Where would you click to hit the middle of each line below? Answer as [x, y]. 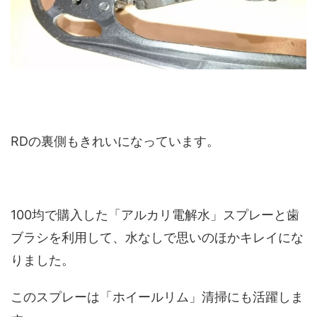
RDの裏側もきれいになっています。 [115, 142]
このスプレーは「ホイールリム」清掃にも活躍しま [157, 297]
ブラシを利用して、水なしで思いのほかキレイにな [157, 238]
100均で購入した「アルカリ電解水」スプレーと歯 [155, 215]
